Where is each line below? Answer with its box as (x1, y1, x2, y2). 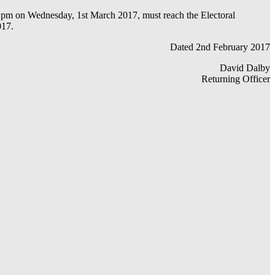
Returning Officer (201, 73, 270, 84)
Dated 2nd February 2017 (170, 41, 270, 52)
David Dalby (220, 62, 270, 73)
